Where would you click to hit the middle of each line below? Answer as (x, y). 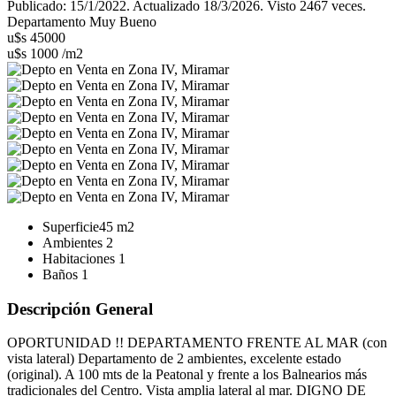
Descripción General (80, 308)
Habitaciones (80, 258)
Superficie (71, 226)
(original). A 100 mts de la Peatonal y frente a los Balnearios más (187, 375)
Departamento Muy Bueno (82, 21)
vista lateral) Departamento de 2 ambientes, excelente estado (174, 359)
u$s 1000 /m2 (45, 53)
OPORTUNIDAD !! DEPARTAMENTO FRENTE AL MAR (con (197, 343)
